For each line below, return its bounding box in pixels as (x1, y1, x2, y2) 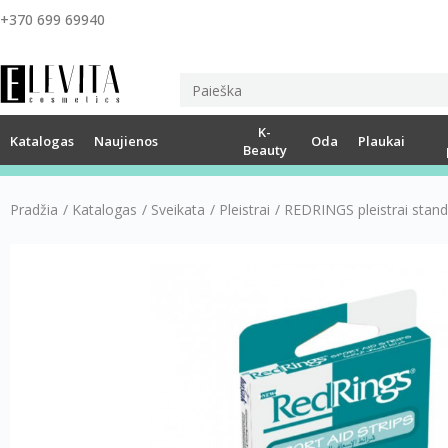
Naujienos (94, 131, 158, 150)
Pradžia (10, 200, 58, 219)
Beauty (242, 140, 287, 159)
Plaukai (358, 131, 406, 150)
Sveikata (151, 200, 205, 219)
